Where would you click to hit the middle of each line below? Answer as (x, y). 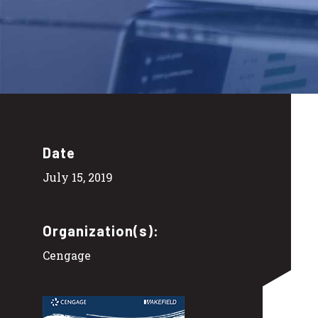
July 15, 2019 (78, 177)
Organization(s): (101, 231)
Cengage (67, 256)
